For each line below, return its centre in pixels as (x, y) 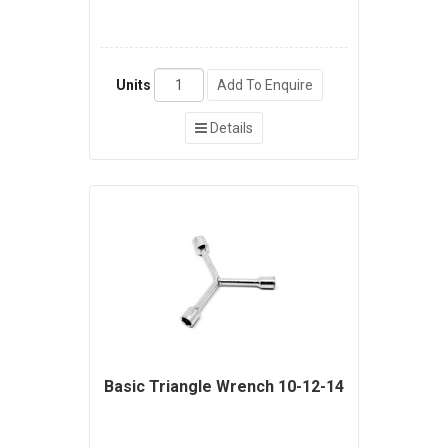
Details (230, 128)
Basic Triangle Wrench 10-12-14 (224, 387)
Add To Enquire (264, 85)
